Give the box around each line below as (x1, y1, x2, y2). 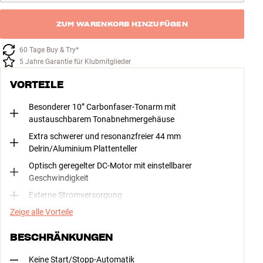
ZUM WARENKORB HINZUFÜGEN (56, 19, 188, 29)
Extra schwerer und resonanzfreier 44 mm (29, 131, 181, 141)
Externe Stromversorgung (29, 190, 122, 200)
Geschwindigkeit (29, 173, 89, 183)
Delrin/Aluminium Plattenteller (29, 144, 137, 154)
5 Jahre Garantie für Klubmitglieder (19, 58, 131, 66)
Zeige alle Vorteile (10, 207, 73, 217)
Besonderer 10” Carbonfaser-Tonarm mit (29, 102, 176, 112)
